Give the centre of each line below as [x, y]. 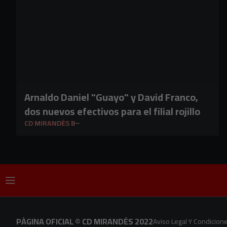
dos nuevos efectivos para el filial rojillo [112, 111]
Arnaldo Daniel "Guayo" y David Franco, [111, 97]
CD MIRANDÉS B [50, 123]
